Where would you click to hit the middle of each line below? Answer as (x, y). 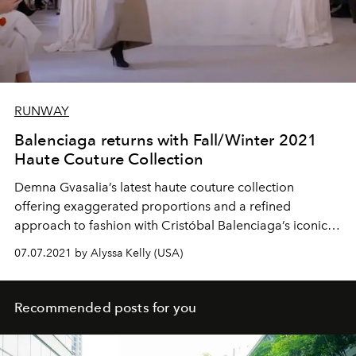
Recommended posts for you (105, 308)
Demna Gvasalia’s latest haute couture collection (154, 188)
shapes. (36, 245)
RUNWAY (42, 111)
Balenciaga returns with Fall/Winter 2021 (166, 140)
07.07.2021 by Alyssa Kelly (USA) (99, 253)
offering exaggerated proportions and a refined (153, 207)
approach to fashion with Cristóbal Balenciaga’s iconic (171, 226)
